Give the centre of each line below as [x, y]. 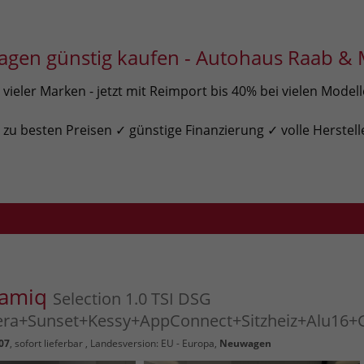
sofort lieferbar [48, 344]
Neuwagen [245, 344]
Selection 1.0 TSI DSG [132, 299]
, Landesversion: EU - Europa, [151, 344]
